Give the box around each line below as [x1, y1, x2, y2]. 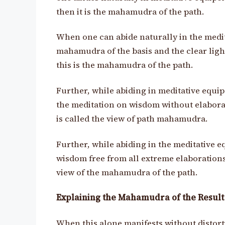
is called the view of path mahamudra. [56, 113, 207, 125]
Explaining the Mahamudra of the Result [56, 192, 224, 204]
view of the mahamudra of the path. [56, 166, 197, 178]
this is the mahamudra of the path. [56, 59, 193, 71]
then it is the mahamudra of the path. [56, 6, 204, 18]
